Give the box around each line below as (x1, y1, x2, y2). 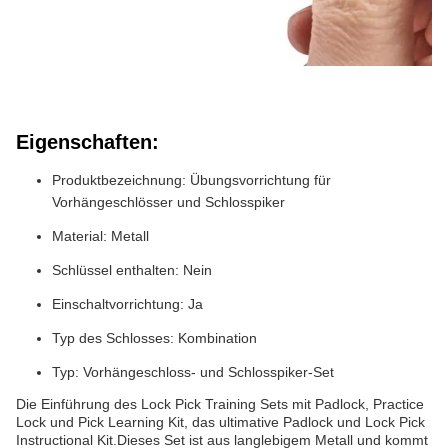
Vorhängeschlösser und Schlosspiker (52, 193, 285, 210)
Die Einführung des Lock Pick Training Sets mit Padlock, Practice (16, 395, 424, 412)
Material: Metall (52, 227, 149, 244)
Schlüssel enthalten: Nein (52, 261, 212, 278)
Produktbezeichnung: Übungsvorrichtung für (52, 171, 331, 188)
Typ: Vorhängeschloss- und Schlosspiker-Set (52, 363, 334, 380)
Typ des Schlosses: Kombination (52, 329, 257, 346)
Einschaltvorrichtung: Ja (52, 295, 203, 312)
